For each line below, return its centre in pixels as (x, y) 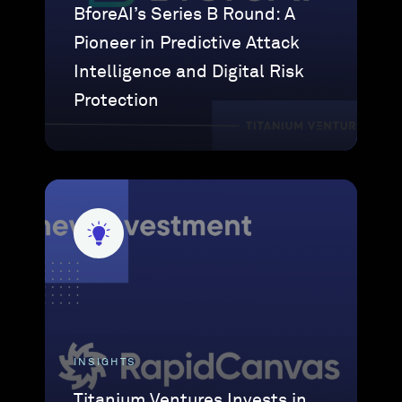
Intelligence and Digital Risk (189, 72)
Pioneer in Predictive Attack (187, 43)
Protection (117, 100)
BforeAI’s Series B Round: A (185, 14)
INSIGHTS (105, 363)
